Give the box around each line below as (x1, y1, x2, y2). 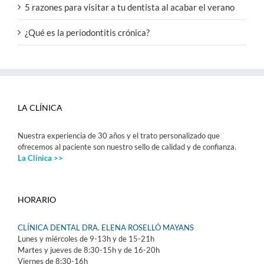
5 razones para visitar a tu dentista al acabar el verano (25, 2, 235, 13)
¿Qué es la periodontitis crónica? (25, 27, 150, 38)
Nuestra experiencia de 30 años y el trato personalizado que (18, 131, 220, 141)
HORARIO (18, 194, 56, 205)
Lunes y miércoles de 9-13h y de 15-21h (18, 234, 154, 244)
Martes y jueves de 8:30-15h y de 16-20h (18, 245, 160, 255)
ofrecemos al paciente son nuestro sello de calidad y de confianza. (18, 142, 236, 152)
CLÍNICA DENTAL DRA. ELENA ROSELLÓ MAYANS (18, 223, 194, 233)
